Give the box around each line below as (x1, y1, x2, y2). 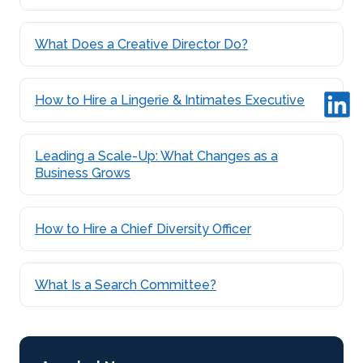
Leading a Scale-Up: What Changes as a (35, 148, 278, 164)
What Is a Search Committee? (35, 277, 216, 293)
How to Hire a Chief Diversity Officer (35, 221, 251, 237)
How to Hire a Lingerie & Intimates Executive (35, 92, 305, 109)
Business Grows (35, 165, 130, 181)
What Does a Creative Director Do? (35, 36, 248, 53)
